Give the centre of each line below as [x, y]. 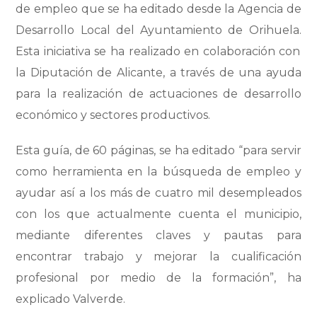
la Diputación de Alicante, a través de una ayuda [158, 73]
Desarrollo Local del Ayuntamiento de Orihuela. [158, 30]
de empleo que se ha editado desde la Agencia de [158, 9]
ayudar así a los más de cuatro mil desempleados [158, 193]
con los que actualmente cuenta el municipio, [158, 214]
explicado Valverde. [71, 299]
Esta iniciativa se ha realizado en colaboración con [158, 52]
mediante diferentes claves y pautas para [158, 236]
